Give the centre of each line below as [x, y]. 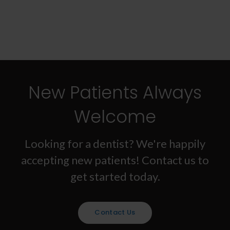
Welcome [115, 117]
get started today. [115, 176]
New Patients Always [115, 92]
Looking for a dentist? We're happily [115, 143]
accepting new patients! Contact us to [115, 160]
